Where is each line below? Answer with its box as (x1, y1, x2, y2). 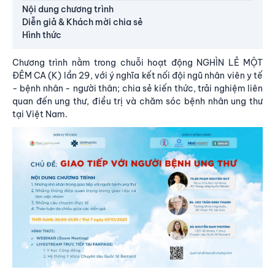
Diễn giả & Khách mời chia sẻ (22, 17, 143, 28)
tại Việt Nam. (12, 109, 68, 120)
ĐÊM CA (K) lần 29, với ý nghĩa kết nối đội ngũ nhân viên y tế (12, 70, 263, 81)
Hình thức (22, 29, 61, 41)
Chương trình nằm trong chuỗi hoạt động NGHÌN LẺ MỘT (12, 57, 263, 68)
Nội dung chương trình (22, 4, 114, 15)
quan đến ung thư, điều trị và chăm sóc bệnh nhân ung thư (12, 96, 263, 107)
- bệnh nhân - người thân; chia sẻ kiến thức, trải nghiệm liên (12, 83, 263, 94)
